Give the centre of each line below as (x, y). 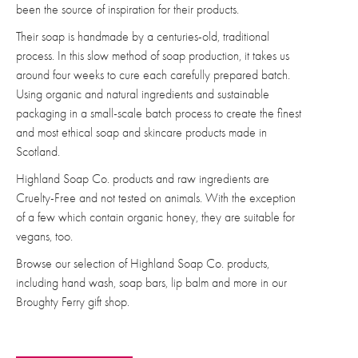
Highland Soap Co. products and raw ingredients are (143, 179)
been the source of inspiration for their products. (127, 9)
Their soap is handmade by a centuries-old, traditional (143, 36)
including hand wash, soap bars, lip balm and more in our (151, 282)
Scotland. (38, 151)
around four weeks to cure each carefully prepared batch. (153, 75)
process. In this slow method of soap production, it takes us (153, 56)
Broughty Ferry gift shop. (73, 302)
